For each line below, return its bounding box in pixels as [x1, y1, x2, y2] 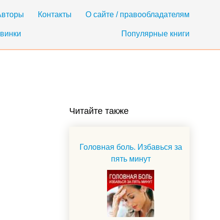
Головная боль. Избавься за [79, 143, 182, 151]
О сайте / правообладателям [85, 10, 190, 19]
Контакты [38, 10, 72, 19]
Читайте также [69, 106, 129, 116]
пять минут [110, 155, 151, 163]
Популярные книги [121, 29, 190, 38]
